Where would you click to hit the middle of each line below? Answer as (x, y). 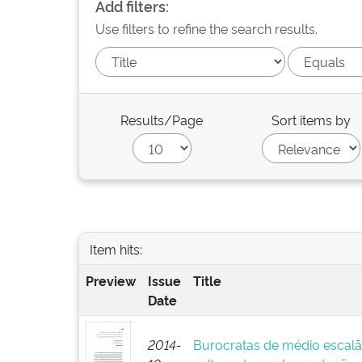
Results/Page (162, 120)
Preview (110, 280)
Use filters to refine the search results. (206, 28)
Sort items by (311, 120)
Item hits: (116, 248)
